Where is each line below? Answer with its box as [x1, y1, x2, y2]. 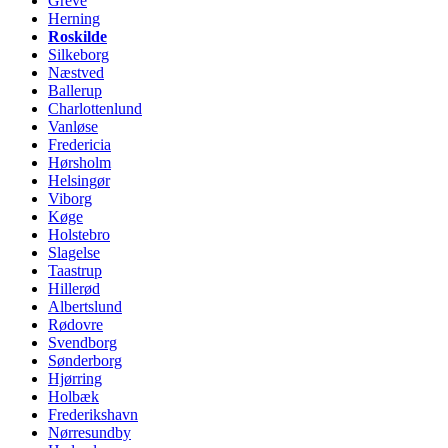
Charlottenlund [48, 99, 142, 117]
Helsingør [48, 171, 110, 189]
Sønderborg [48, 351, 122, 369]
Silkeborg [48, 45, 109, 63]
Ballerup [48, 81, 102, 99]
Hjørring [48, 369, 102, 387]
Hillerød [48, 279, 100, 297]
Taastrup [48, 261, 102, 279]
